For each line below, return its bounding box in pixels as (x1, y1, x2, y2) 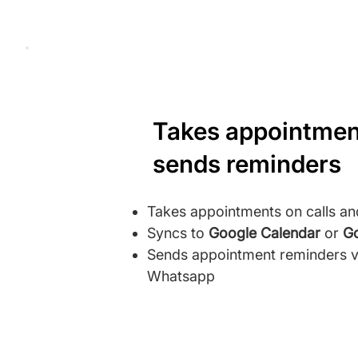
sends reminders (153, 149, 341, 178)
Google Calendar (209, 225, 324, 241)
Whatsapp (147, 268, 215, 284)
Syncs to (147, 225, 209, 241)
